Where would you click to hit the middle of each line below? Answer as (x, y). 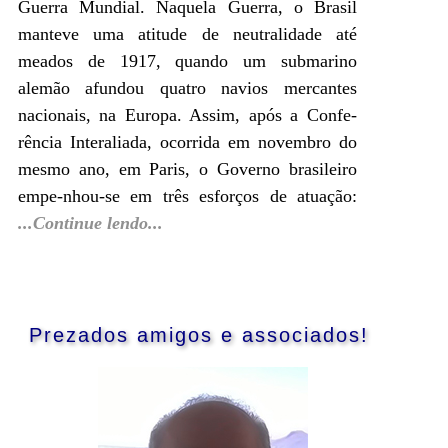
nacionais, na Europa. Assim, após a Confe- (187, 115)
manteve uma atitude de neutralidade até (187, 34)
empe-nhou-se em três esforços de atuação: (187, 196)
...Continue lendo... (90, 223)
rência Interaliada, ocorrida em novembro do (187, 142)
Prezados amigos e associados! (198, 335)
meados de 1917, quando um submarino (187, 61)
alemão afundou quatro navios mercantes (187, 88)
